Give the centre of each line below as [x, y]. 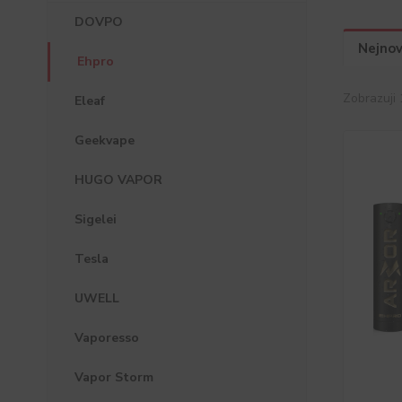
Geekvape [105, 140]
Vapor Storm [114, 377]
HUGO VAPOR [118, 180]
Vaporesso [107, 338]
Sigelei [96, 219]
